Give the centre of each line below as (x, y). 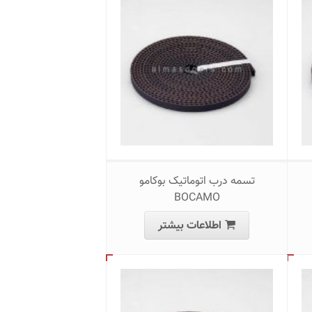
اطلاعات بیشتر (190, 226)
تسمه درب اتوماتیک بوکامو (197, 181)
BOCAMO (197, 198)
